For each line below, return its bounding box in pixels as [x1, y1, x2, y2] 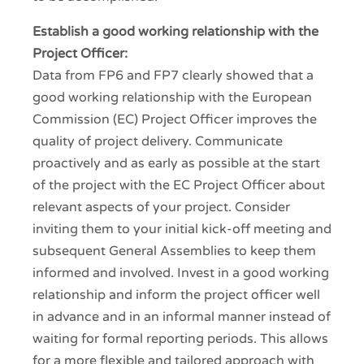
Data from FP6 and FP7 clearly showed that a [32, 67, 314, 84]
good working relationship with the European [32, 89, 312, 106]
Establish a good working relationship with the [32, 24, 318, 40]
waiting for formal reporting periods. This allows [32, 331, 328, 347]
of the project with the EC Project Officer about [32, 177, 325, 193]
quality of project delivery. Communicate [32, 133, 283, 149]
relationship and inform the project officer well [32, 287, 320, 303]
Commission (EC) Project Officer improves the [32, 111, 317, 128]
